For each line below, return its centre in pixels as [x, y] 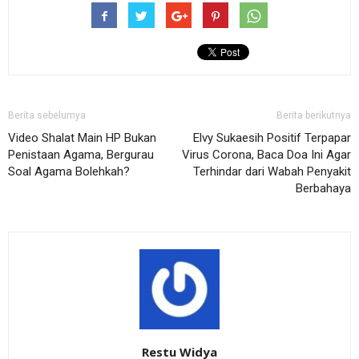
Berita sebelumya [47, 115]
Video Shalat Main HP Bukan [82, 137]
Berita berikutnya [314, 115]
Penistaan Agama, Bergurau [81, 154]
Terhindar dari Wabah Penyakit [272, 171]
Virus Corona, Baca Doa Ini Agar [266, 154]
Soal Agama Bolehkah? [69, 171]
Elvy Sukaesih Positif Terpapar [272, 137]
